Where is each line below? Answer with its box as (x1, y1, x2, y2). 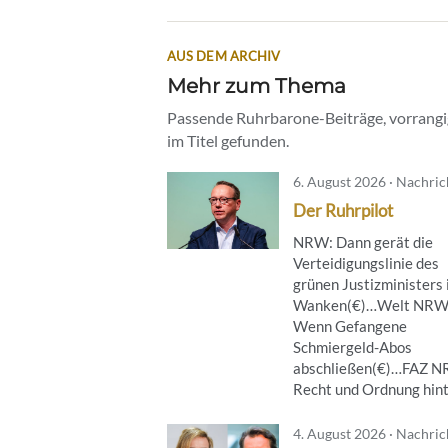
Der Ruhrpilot (293, 199, 393, 221)
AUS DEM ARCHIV (167, 47, 281, 64)
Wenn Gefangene (293, 316, 407, 335)
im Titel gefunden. (167, 130, 289, 150)
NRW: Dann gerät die (293, 232, 433, 251)
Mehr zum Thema (167, 72, 346, 98)
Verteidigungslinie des (293, 253, 439, 272)
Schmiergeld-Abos (293, 337, 412, 356)
